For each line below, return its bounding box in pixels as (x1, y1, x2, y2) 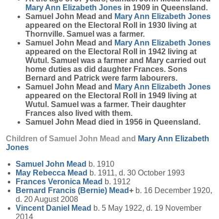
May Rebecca (16, 169, 67, 177)
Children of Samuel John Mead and (6, 134, 138, 143)
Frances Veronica (16, 177, 83, 186)
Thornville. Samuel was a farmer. (25, 30, 145, 38)
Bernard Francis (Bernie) (16, 186, 109, 195)
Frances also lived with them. (25, 109, 132, 117)
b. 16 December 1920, (133, 186, 212, 195)
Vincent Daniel (16, 204, 71, 212)
